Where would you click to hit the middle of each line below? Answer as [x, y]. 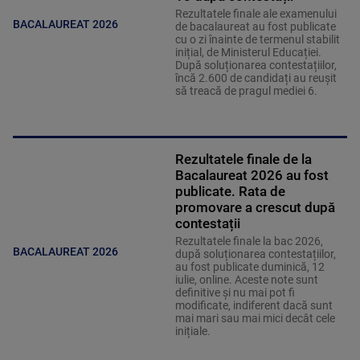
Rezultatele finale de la [243, 159]
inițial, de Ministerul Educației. [248, 52]
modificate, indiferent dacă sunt [254, 305]
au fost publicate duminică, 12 [250, 266]
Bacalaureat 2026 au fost [252, 175]
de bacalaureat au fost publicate [255, 26]
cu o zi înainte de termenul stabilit [257, 39]
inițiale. [194, 331]
